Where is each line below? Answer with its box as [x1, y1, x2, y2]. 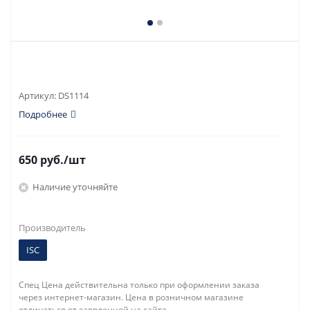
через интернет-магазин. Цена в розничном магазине [19, 291, 244, 303]
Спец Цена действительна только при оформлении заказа [19, 279, 259, 291]
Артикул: [19, 89, 58, 102]
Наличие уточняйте [33, 180, 118, 193]
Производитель [19, 221, 86, 234]
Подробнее [19, 108, 67, 120]
